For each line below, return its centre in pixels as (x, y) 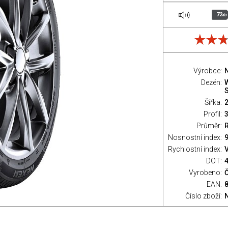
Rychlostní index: (195, 149)
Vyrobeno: (205, 173)
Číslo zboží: (204, 196)
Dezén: (211, 82)
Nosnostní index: (195, 137)
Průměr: (209, 126)
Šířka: (213, 102)
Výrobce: (208, 71)
